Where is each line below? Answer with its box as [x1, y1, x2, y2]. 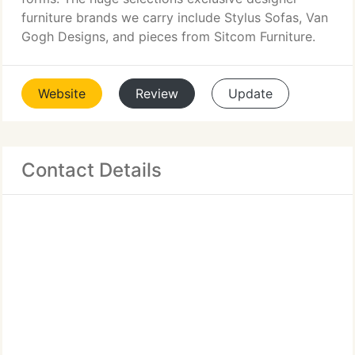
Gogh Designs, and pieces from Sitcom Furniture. [21, 29, 315, 44]
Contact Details [21, 158, 162, 181]
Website [38, 86, 86, 101]
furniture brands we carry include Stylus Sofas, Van [21, 10, 328, 25]
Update [228, 86, 273, 101]
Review [136, 86, 178, 101]
